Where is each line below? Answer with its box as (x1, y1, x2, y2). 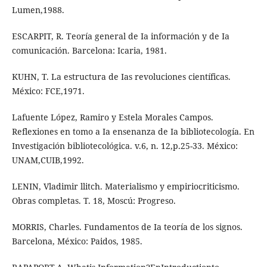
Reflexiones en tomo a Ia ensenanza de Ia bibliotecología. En (11, 126, 254, 138)
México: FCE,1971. (11, 85, 85, 97)
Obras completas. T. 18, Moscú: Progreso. (11, 195, 176, 207)
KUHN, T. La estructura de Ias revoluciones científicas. (11, 71, 231, 83)
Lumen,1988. (11, 4, 64, 16)
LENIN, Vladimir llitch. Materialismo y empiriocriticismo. (11, 181, 240, 193)
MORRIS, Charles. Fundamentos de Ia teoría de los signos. (11, 221, 243, 233)
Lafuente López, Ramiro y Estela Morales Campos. (11, 111, 213, 123)
